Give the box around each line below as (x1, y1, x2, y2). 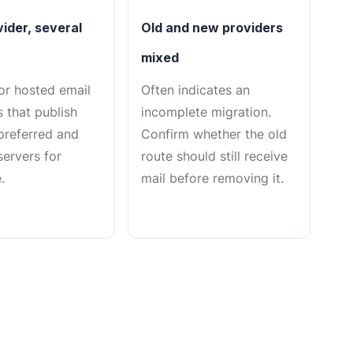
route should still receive (141, 148, 288, 165)
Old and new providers (141, 20, 283, 36)
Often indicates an (141, 82, 250, 98)
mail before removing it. (141, 170, 284, 187)
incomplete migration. (141, 104, 271, 121)
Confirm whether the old (141, 126, 287, 143)
